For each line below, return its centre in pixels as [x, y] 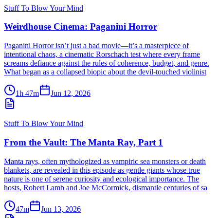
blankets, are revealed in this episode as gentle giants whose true [102, 170]
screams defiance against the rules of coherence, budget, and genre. [107, 63]
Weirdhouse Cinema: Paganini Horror [81, 27]
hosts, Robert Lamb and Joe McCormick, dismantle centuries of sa [106, 187]
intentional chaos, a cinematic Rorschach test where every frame [102, 54]
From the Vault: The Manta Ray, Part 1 [83, 142]
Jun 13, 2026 [61, 209]
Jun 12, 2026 [71, 93]
